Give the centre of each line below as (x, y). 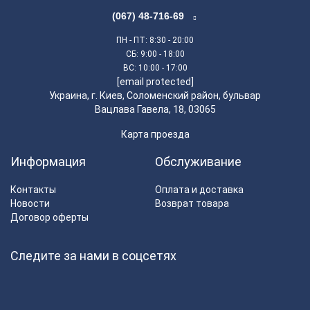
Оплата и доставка (199, 189)
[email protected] (155, 81)
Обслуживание (198, 161)
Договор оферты (49, 217)
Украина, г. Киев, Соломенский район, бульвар (155, 95)
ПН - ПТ (131, 40)
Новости (30, 203)
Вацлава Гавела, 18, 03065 (155, 109)
